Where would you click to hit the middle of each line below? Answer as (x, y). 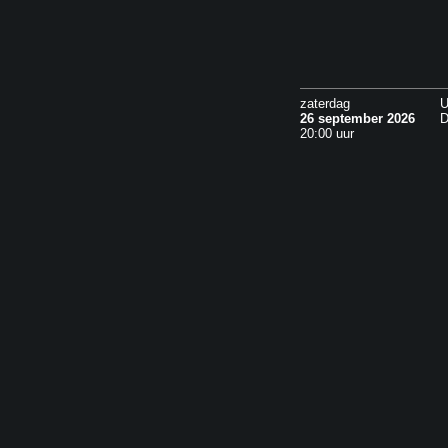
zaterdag (325, 103)
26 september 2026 (357, 118)
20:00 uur (327, 133)
